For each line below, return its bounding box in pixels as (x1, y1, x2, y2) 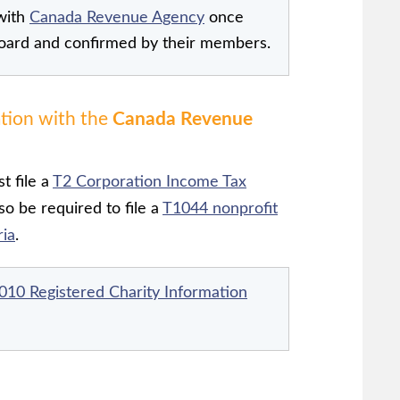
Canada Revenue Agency (29, 9, 204, 26)
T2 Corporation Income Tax (53, 173, 246, 190)
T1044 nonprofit (162, 200, 278, 217)
